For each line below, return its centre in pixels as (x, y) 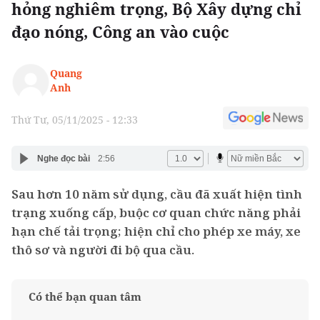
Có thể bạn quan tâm (85, 297)
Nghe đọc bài (63, 158)
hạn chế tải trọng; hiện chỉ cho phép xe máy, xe (156, 231)
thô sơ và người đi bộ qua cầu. (103, 250)
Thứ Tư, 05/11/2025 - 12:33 (75, 120)
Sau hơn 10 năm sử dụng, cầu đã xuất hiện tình (157, 194)
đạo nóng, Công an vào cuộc (120, 32)
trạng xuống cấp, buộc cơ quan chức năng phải (156, 213)
